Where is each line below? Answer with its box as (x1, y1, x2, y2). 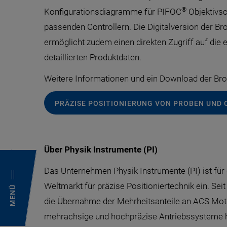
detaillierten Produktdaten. (44, 52, 141, 62)
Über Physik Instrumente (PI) (44, 144, 158, 155)
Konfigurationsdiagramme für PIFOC (44, 7, 181, 17)
